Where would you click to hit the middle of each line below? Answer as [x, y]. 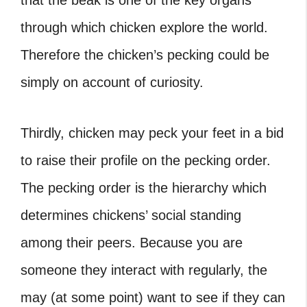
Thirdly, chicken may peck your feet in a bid [152, 133]
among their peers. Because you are [132, 243]
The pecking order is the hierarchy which [144, 188]
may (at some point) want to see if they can [153, 297]
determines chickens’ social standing [131, 215]
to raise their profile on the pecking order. [146, 160]
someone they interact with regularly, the [144, 270]
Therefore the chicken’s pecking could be [145, 55]
